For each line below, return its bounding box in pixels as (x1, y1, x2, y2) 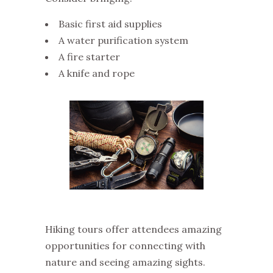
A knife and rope (58, 66, 135, 79)
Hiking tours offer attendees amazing (45, 223, 222, 236)
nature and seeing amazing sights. (45, 256, 205, 269)
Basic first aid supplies (58, 17, 162, 30)
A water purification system (58, 34, 191, 46)
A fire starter (58, 50, 120, 63)
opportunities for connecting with (45, 239, 205, 252)
